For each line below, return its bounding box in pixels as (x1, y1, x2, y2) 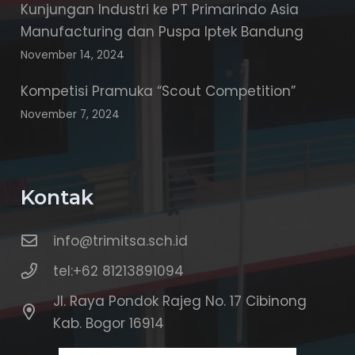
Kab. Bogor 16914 (53, 313, 165, 333)
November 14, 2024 (20, 48, 124, 63)
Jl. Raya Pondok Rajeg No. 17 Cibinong (53, 291, 307, 311)
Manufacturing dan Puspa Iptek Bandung (20, 22, 303, 41)
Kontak (20, 185, 94, 209)
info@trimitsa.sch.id (53, 231, 189, 250)
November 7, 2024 (20, 107, 120, 122)
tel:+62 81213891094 (53, 261, 185, 281)
